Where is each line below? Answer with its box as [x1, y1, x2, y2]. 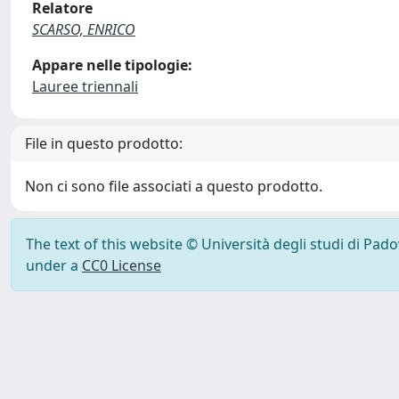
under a [26, 256, 82, 275]
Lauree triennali [32, 77, 138, 96]
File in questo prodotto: [25, 134, 183, 153]
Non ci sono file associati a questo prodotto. [25, 176, 322, 196]
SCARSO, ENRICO [32, 20, 135, 39]
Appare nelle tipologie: [32, 55, 192, 75]
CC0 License [82, 256, 161, 275]
